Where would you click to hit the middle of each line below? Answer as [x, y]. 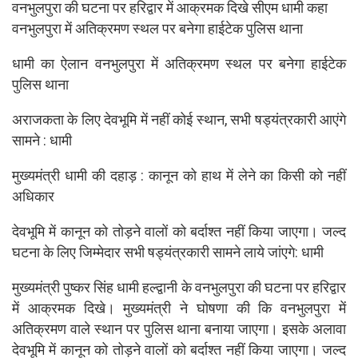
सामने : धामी [42, 141]
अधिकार [33, 197]
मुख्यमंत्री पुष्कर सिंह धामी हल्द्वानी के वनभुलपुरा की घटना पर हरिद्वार [179, 288]
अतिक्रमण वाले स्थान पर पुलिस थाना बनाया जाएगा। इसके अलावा [179, 329]
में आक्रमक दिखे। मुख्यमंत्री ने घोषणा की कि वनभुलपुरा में [179, 308]
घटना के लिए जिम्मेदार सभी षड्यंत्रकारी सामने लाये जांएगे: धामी [168, 253]
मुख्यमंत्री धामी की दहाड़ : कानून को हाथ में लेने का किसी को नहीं [179, 176]
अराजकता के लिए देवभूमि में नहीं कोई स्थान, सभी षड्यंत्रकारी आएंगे [179, 120]
